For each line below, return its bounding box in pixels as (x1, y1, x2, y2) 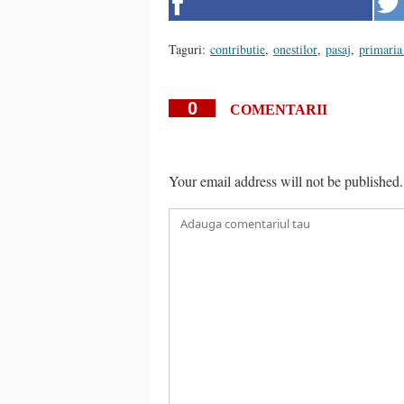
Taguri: (169, 40, 206, 58)
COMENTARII (230, 101, 327, 117)
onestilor (273, 40, 317, 58)
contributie (210, 40, 265, 58)
